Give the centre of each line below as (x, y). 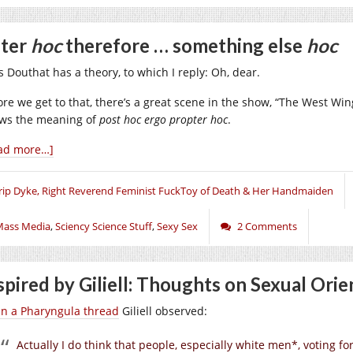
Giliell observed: (163, 311)
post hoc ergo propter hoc (163, 119)
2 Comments (267, 226)
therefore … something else (184, 45)
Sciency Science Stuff (104, 226)
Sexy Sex (177, 226)
